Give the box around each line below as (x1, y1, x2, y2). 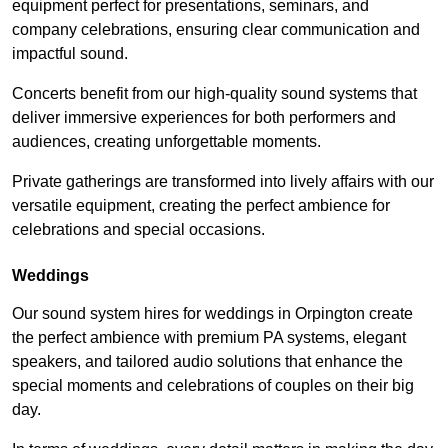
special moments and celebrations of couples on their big (12, 377, 414, 395)
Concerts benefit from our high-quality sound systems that (12, 85, 417, 103)
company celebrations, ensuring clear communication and (12, 21, 420, 39)
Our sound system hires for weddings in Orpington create (12, 305, 413, 323)
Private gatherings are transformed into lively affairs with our (12, 173, 434, 191)
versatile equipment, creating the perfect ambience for (12, 197, 390, 215)
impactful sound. (12, 45, 128, 63)
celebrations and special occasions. (12, 221, 265, 239)
